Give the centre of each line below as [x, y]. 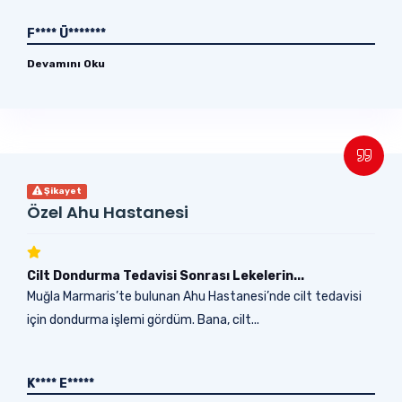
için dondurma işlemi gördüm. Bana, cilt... [143, 319]
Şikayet [62, 191]
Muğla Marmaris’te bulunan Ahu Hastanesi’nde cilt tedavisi [194, 296]
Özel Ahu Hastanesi [108, 212]
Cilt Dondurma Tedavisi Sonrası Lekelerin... [166, 275]
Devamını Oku [66, 63]
